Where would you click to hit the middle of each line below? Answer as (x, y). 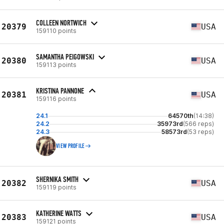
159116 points (56, 99)
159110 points (56, 30)
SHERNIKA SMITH (57, 179)
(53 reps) (200, 132)
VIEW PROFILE (70, 146)
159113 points (56, 64)
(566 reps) (198, 124)
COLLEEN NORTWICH (61, 22)
